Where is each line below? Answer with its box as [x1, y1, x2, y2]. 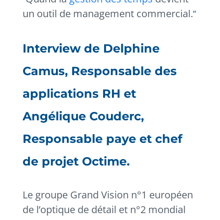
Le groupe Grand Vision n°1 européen [23, 188, 193, 201]
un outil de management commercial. [23, 7, 193, 20]
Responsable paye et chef [23, 132, 183, 146]
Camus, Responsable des [23, 64, 177, 78]
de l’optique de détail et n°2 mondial [23, 203, 186, 216]
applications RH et [23, 86, 137, 101]
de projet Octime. [23, 154, 130, 168]
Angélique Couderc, [23, 109, 144, 123]
